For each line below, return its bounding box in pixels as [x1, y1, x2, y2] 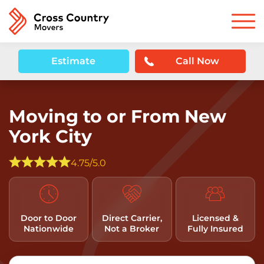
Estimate [51, 55, 96, 67]
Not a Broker [104, 223, 160, 234]
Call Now [176, 55, 220, 67]
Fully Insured [187, 223, 243, 234]
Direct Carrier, [101, 213, 162, 223]
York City [9, 126, 92, 147]
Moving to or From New [9, 105, 226, 127]
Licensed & [192, 213, 239, 223]
